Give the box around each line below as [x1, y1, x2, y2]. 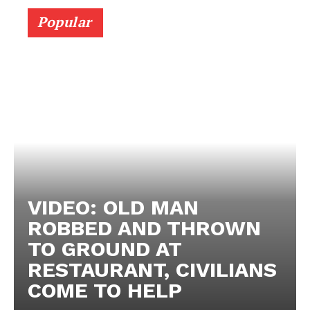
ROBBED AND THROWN [28, 215, 261, 240]
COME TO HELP [28, 277, 182, 302]
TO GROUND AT [28, 236, 182, 261]
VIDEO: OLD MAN [28, 194, 199, 219]
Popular [37, 12, 92, 31]
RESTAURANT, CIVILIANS [28, 257, 277, 282]
